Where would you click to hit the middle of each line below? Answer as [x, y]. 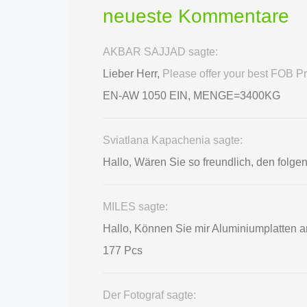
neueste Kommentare [196, 16]
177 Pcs [123, 250]
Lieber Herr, [133, 73]
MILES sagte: [135, 206]
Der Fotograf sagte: [149, 295]
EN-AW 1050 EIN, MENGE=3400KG [192, 95]
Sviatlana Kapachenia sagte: [173, 140]
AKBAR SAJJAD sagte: [160, 51]
